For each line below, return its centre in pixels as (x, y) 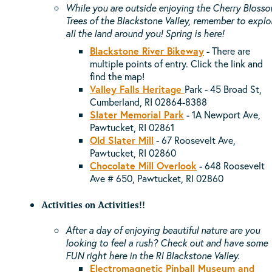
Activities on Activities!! (93, 205)
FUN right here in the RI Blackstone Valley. (153, 255)
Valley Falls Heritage (137, 89)
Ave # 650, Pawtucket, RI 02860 (157, 178)
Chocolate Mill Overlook (143, 166)
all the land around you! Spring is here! (146, 33)
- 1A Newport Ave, (222, 115)
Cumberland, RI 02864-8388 (148, 102)
